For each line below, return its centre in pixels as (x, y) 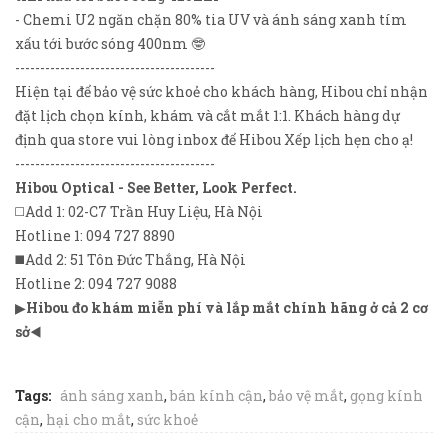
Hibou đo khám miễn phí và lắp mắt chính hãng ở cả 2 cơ (227, 308)
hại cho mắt (88, 420)
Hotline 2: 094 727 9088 (96, 284)
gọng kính (386, 396)
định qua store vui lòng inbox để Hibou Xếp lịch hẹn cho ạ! (214, 140)
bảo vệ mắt (306, 396)
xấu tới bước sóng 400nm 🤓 (110, 44)
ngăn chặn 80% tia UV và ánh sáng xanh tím (251, 20)
